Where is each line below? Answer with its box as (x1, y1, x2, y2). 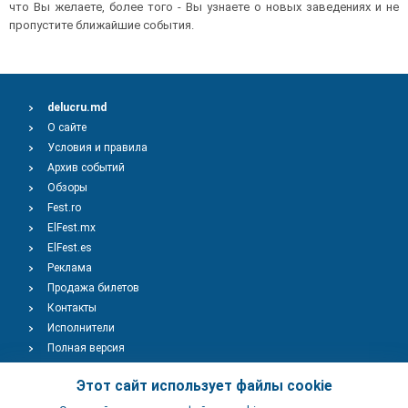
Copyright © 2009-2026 (27, 362, 146, 374)
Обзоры (47, 181, 87, 194)
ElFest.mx (47, 221, 96, 234)
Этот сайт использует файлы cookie (76, 378, 332, 395)
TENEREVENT (146, 362, 217, 374)
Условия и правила (47, 141, 148, 154)
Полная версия (47, 342, 125, 354)
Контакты (47, 301, 97, 314)
